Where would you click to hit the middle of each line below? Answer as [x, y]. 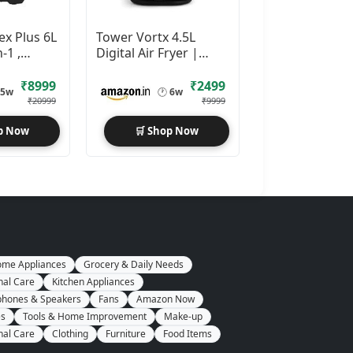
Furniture [126, 333]
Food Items [188, 333]
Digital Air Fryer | [147, 52]
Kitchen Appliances [93, 281]
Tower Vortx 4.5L [145, 37]
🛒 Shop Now [166, 130]
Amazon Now [165, 299]
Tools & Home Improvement [85, 316]
